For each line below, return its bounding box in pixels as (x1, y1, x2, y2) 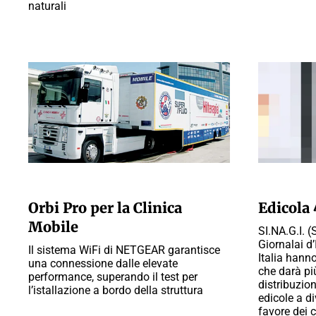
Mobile (28, 218, 78, 236)
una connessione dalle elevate (28, 257, 178, 270)
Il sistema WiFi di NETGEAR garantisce (28, 243, 220, 257)
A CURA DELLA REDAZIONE (28, 178, 138, 189)
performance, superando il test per (28, 270, 197, 284)
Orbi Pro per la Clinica (28, 199, 182, 217)
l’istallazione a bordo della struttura (28, 284, 203, 297)
